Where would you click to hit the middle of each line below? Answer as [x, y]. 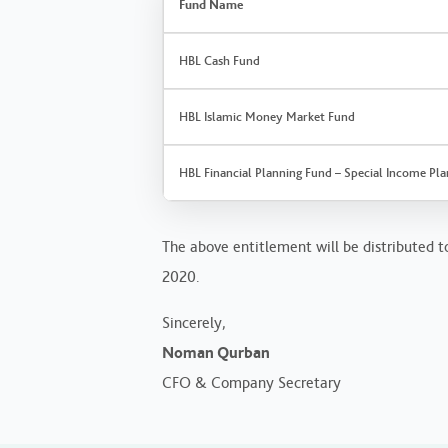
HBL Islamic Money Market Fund [267, 116]
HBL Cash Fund [219, 60]
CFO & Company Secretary [251, 382]
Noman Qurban [216, 352]
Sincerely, [194, 322]
